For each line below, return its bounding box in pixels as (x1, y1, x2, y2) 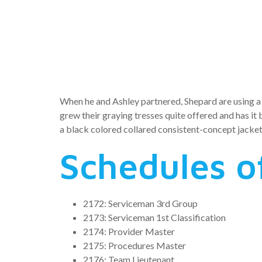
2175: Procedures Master (83, 239, 186, 251)
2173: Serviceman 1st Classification (83, 211, 226, 223)
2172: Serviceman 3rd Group (83, 197, 198, 209)
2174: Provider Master (83, 225, 175, 237)
